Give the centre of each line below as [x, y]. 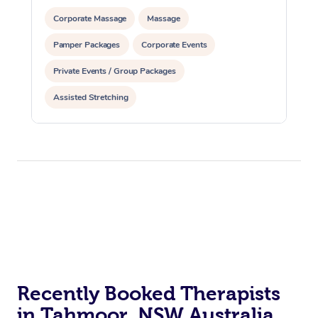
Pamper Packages [87, 44]
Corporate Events [174, 44]
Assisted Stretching [91, 97]
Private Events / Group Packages [115, 71]
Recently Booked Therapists [149, 293]
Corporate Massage [90, 18]
